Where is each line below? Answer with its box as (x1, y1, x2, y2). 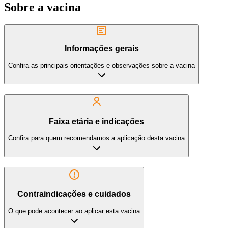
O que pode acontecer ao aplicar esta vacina (8, 207, 140, 215)
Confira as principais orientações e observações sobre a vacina (8, 61, 195, 69)
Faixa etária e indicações (49, 117, 144, 126)
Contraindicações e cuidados (17, 190, 131, 199)
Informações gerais (64, 44, 139, 53)
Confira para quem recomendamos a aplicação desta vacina (8, 134, 185, 142)
